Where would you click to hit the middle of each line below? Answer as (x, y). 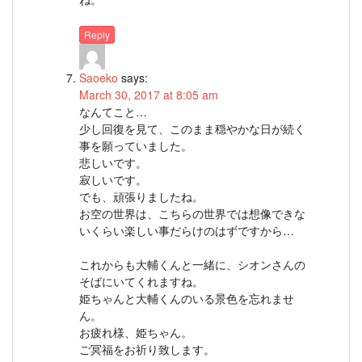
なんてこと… (113, 112)
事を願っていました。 (136, 146)
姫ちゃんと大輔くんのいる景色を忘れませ (187, 299)
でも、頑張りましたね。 (141, 197)
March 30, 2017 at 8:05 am (149, 95)
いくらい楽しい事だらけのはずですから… (187, 231)
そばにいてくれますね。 (141, 282)
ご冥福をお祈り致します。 (147, 349)
